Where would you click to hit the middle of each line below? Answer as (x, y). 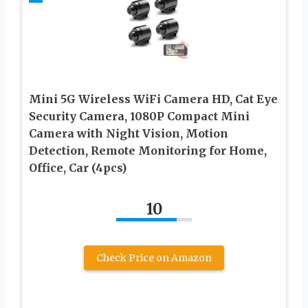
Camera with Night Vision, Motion (129, 133)
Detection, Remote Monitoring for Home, (148, 150)
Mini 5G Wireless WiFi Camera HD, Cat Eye (153, 99)
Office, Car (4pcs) (78, 167)
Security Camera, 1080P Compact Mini (139, 116)
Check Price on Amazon (154, 257)
